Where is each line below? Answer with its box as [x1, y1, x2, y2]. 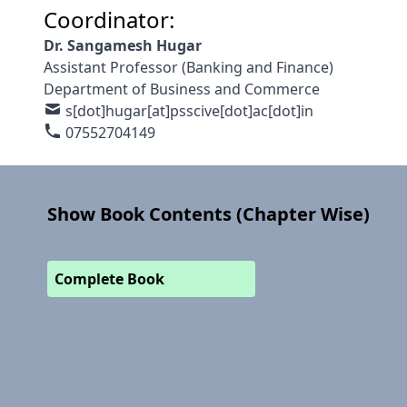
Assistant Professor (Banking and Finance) [44, 56, 333, 77]
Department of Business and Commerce [44, 78, 320, 99]
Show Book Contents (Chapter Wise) [47, 202, 370, 227]
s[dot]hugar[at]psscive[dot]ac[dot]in [65, 100, 313, 121]
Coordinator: [44, 4, 174, 35]
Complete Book [55, 268, 164, 289]
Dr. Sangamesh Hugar [44, 35, 202, 55]
